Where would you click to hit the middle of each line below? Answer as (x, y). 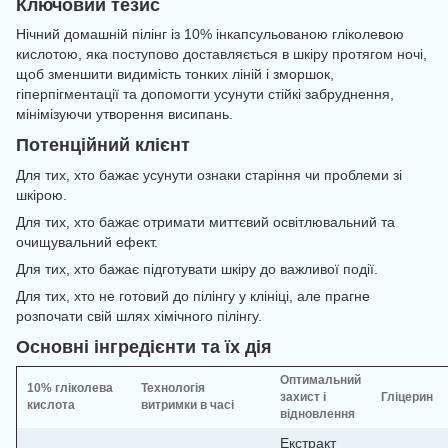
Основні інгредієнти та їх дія (144, 346)
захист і (303, 397)
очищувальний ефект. (87, 241)
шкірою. (41, 194)
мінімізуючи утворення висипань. (124, 114)
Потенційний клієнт (103, 145)
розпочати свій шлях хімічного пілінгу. (139, 315)
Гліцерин (407, 397)
